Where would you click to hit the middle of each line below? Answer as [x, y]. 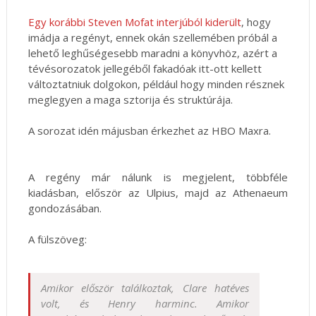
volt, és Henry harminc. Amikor [145, 304]
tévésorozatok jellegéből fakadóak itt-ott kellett [145, 69]
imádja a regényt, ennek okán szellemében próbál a [152, 38]
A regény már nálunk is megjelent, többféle [158, 177]
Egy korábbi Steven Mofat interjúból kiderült [134, 22]
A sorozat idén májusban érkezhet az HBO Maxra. [149, 131]
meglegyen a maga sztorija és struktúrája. [130, 100]
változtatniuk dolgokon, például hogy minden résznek [156, 84]
